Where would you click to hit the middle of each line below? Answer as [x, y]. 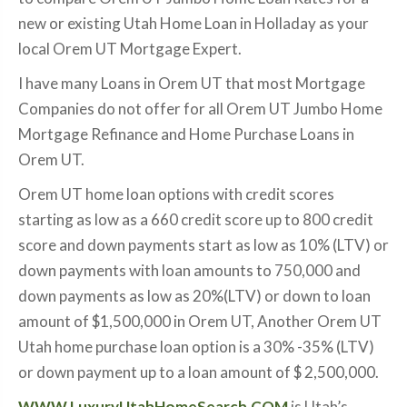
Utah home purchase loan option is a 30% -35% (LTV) [196, 347]
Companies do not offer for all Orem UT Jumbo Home [200, 109]
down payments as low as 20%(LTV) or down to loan [194, 296]
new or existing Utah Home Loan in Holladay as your [194, 23]
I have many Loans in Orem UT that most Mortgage [192, 83]
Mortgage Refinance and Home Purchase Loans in [186, 134]
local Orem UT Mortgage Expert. [130, 49]
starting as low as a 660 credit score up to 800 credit [196, 219]
